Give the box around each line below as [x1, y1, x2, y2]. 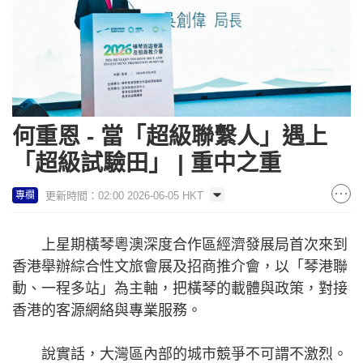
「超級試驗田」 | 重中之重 [12, 150, 281, 176]
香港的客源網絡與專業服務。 [12, 301, 202, 318]
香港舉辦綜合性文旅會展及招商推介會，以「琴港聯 [12, 258, 348, 275]
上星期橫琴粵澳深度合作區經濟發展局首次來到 [12, 236, 348, 253]
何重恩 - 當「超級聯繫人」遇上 [12, 123, 327, 149]
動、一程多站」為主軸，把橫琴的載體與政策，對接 [12, 280, 348, 297]
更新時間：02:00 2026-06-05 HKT [45, 189, 203, 202]
